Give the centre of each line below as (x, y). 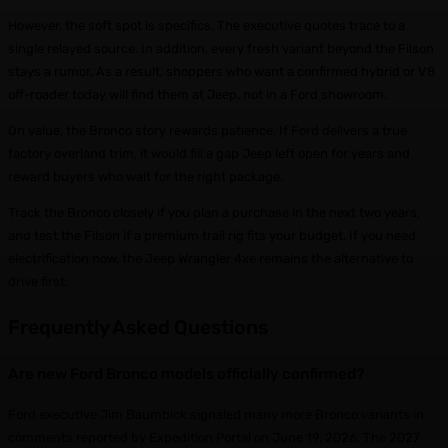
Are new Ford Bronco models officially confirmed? (186, 373)
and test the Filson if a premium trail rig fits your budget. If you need (212, 236)
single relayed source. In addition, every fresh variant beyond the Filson (221, 49)
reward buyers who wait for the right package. (145, 177)
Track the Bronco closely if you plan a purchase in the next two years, (214, 213)
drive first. (38, 282)
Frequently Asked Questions (138, 327)
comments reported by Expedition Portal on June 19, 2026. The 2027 (214, 437)
